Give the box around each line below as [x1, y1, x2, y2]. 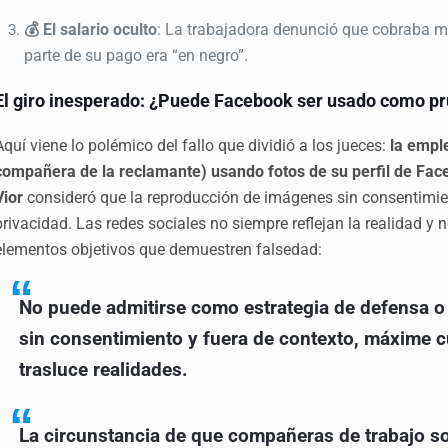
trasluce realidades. [19, 358, 189, 381]
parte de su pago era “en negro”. [24, 45, 249, 65]
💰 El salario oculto [24, 19, 158, 39]
